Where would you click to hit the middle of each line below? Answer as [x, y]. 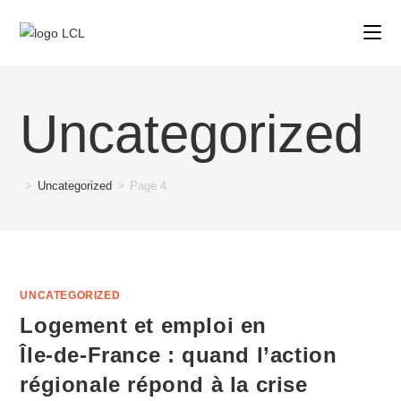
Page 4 [149, 186]
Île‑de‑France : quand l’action [179, 355]
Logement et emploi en [144, 325]
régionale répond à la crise [164, 384]
